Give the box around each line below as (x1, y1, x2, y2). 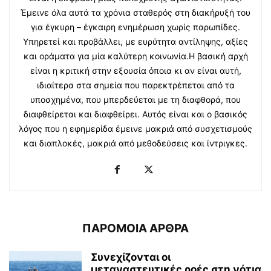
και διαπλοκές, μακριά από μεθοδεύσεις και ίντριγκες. (24, 137, 247, 148)
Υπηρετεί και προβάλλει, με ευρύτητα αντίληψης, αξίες (23, 36, 248, 47)
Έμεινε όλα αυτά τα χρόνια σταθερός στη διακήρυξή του (21, 7, 250, 18)
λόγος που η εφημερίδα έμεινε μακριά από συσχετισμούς (19, 123, 252, 134)
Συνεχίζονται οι (91, 250, 171, 263)
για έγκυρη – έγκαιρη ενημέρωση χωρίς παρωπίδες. (31, 21, 240, 32)
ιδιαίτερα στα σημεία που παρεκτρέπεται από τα (36, 79, 235, 90)
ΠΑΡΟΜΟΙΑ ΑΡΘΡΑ (82, 221, 189, 235)
